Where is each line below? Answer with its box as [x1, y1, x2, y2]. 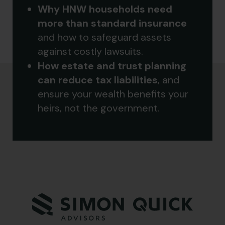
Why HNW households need [38, 3, 172, 16]
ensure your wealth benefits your [38, 87, 188, 101]
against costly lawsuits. [38, 45, 143, 58]
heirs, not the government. [38, 101, 160, 115]
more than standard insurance [38, 17, 187, 30]
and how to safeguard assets [38, 31, 171, 44]
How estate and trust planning [38, 59, 186, 73]
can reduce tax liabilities [38, 73, 158, 87]
